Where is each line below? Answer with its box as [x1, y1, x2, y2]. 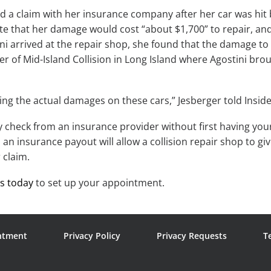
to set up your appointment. [33, 176, 165, 190]
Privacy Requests [157, 230, 227, 242]
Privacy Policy [64, 230, 120, 242]
